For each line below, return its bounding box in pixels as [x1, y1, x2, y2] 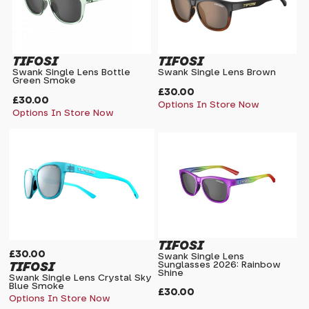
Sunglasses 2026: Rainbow [158, 261, 281, 270]
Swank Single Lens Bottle [12, 68, 131, 78]
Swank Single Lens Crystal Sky [9, 273, 152, 283]
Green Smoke [12, 77, 77, 86]
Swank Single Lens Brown [158, 68, 276, 78]
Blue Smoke [9, 281, 65, 291]
